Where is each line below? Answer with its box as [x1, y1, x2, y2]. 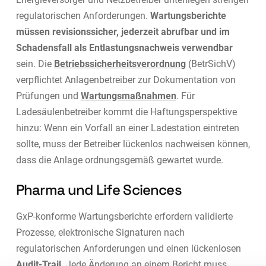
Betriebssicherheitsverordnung [53, 58, 186, 69]
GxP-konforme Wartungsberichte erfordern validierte [15, 210, 233, 222]
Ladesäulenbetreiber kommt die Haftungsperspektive [15, 106, 237, 118]
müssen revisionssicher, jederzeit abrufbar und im [15, 26, 230, 37]
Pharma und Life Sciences [15, 180, 182, 199]
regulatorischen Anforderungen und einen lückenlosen [15, 242, 241, 254]
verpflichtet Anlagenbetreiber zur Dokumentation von [15, 74, 236, 85]
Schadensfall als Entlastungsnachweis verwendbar [15, 42, 233, 53]
